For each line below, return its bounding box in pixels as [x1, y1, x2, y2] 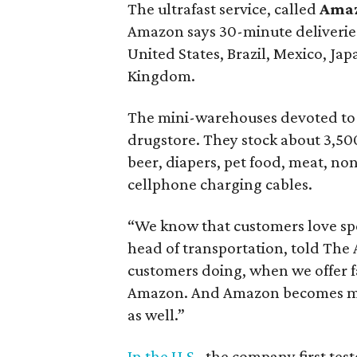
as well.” [127, 304, 186, 324]
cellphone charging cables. [127, 174, 313, 194]
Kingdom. [127, 65, 196, 85]
